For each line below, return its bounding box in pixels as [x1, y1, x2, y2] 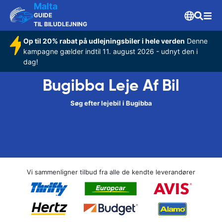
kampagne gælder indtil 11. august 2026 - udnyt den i [23, 47, 198, 55]
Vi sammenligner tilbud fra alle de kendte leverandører [27, 168, 195, 176]
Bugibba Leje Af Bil [43, 75, 179, 95]
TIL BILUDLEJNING [34, 20, 87, 28]
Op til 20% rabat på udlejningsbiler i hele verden [23, 37, 185, 45]
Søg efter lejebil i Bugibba [70, 99, 152, 107]
